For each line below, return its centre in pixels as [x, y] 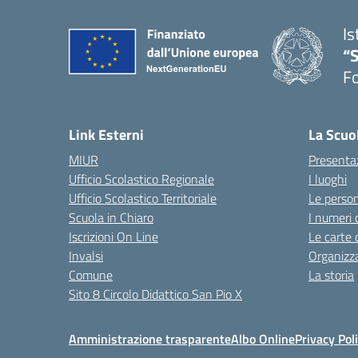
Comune [91, 275]
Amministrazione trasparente [150, 339]
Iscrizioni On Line [113, 237]
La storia [331, 275]
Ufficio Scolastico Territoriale [143, 198]
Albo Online [263, 339]
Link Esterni [106, 135]
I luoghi [328, 179]
